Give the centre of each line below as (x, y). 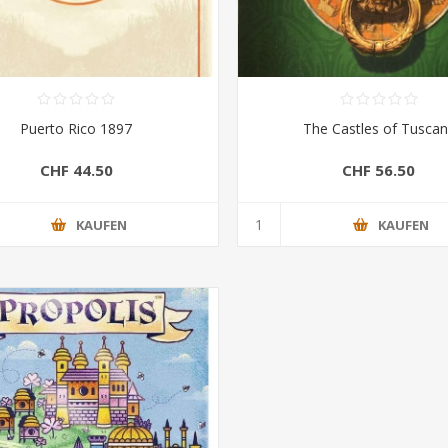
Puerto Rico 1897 (76, 129)
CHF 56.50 (379, 170)
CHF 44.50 (76, 170)
